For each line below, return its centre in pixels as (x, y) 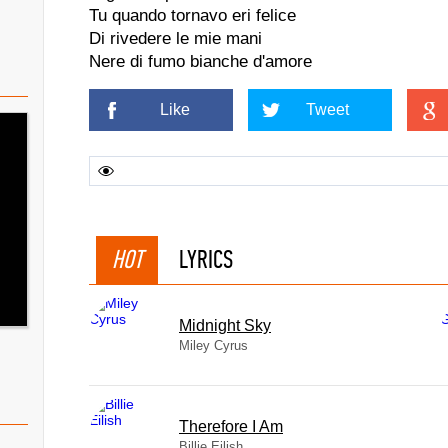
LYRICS (206, 259)
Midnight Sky (225, 325)
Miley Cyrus (213, 345)
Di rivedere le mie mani (175, 38)
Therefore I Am (231, 426)
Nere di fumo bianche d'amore (200, 61)
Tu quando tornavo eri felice (192, 15)
